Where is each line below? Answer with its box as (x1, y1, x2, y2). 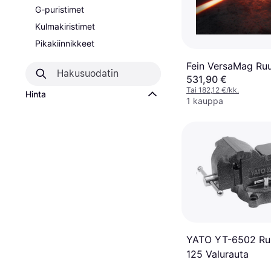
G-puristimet (35, 4, 84, 15)
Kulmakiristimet (35, 21, 95, 31)
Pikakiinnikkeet (35, 38, 94, 48)
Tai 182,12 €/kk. (186, 85, 239, 94)
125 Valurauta (186, 247, 249, 260)
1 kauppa (186, 96, 223, 106)
